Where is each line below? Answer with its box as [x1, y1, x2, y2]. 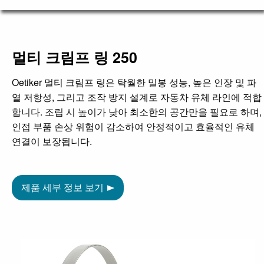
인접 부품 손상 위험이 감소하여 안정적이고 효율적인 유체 [12, 120, 255, 134]
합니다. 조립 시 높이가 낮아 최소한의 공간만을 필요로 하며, [12, 105, 262, 119]
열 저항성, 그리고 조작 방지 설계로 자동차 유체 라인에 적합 [12, 90, 262, 104]
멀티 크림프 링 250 [12, 47, 137, 68]
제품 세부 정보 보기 [21, 180, 104, 194]
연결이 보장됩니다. [12, 134, 92, 148]
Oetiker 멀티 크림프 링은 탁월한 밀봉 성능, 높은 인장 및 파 [12, 75, 256, 90]
